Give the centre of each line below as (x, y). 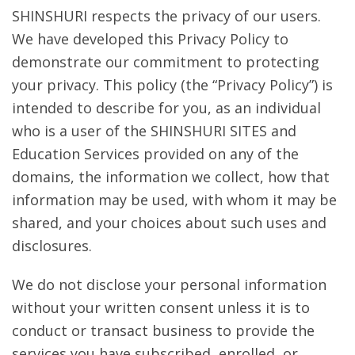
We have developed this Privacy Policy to (150, 39)
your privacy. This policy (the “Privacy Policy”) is (172, 85)
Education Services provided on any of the (155, 154)
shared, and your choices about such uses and (169, 223)
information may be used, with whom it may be (174, 200)
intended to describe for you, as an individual (166, 108)
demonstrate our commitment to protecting (166, 62)
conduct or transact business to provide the (163, 330)
